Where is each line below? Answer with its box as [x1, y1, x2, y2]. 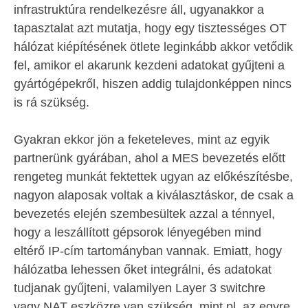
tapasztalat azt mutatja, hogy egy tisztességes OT [14, 21, 287, 35]
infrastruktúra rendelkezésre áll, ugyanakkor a [14, 3, 264, 16]
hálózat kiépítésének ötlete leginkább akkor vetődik [14, 40, 293, 54]
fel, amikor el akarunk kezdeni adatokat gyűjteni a [14, 58, 285, 72]
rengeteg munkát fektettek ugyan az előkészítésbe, [14, 170, 293, 184]
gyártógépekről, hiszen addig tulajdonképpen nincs [14, 77, 291, 91]
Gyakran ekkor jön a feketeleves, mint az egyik [14, 133, 269, 146]
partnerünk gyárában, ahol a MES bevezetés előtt [14, 151, 285, 165]
